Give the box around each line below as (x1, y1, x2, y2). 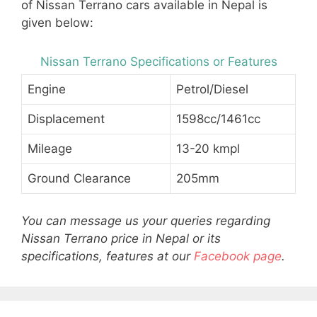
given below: (21, 15, 93, 30)
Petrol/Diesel (176, 82, 248, 97)
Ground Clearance (28, 171, 131, 186)
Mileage (28, 142, 72, 156)
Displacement (28, 112, 105, 127)
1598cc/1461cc (176, 112, 260, 127)
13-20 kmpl (176, 142, 240, 156)
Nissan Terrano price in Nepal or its (21, 231, 221, 246)
